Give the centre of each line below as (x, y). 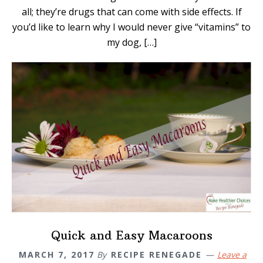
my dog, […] (131, 43)
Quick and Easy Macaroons (131, 235)
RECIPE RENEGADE (156, 255)
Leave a (232, 255)
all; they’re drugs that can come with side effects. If (131, 12)
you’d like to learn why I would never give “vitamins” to (131, 27)
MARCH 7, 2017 (57, 255)
